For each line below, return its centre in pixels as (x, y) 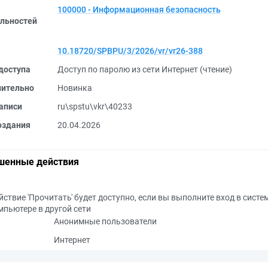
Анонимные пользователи (105, 221)
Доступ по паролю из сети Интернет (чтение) (145, 69)
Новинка (75, 88)
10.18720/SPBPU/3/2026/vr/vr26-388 (130, 51)
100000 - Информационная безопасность (139, 10)
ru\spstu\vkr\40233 (95, 106)
